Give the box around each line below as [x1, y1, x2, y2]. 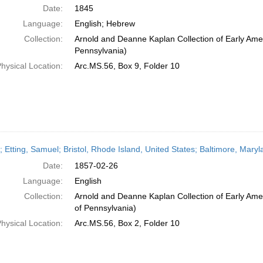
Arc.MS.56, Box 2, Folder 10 [74, 218, 180, 228]
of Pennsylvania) [74, 203, 136, 213]
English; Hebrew [74, 19, 135, 28]
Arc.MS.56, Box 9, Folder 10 [74, 61, 180, 70]
